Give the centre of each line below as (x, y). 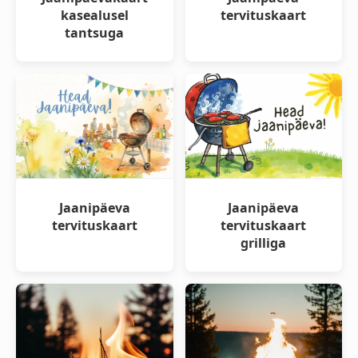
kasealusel (94, 16)
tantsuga (95, 33)
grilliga (264, 243)
